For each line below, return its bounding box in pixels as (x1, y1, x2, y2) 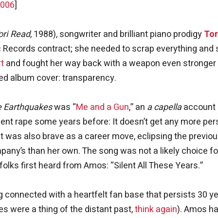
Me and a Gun (76, 100, 129, 114)
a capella (147, 100, 182, 114)
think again (135, 202, 177, 216)
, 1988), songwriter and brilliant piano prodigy (30, 27, 204, 41)
